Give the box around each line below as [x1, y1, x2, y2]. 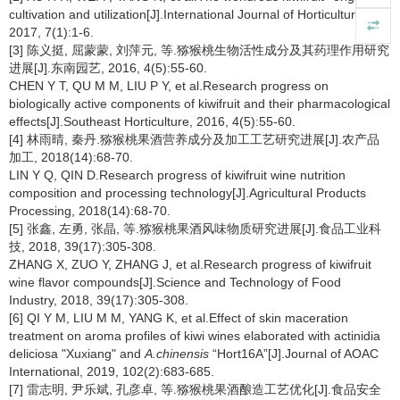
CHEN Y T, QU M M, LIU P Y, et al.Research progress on [9, 79, 329, 93]
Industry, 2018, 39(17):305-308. [9, 293, 188, 307]
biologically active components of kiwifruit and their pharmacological [9, 96, 390, 111]
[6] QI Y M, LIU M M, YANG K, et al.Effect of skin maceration [9, 311, 348, 325]
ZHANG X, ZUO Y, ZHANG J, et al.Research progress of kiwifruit [9, 257, 371, 271]
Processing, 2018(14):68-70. [9, 204, 171, 218]
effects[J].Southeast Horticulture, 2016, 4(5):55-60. [9, 114, 296, 129]
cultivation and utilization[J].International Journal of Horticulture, [9, 7, 366, 21]
